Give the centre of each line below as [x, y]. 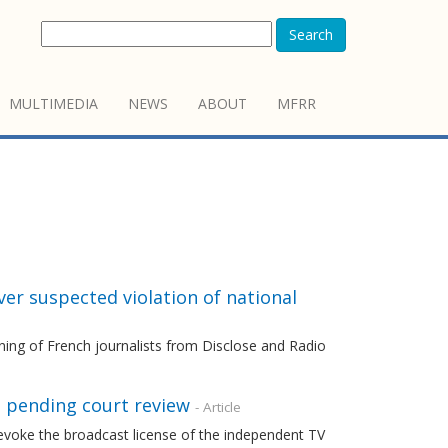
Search [311, 34]
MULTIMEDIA [53, 103]
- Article [217, 407]
